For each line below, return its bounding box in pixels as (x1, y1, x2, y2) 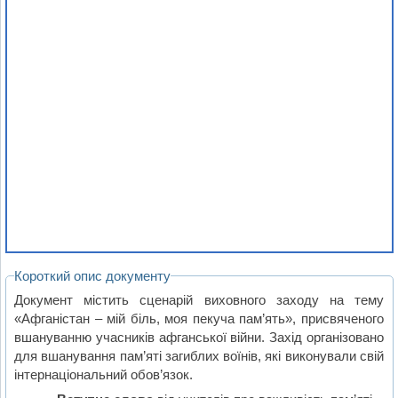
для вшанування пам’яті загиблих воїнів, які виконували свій (14, 347, 385, 363)
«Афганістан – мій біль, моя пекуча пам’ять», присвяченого (14, 310, 385, 326)
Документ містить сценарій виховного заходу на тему (14, 291, 385, 307)
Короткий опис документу (14, 268, 171, 284)
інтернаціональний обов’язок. (14, 366, 194, 382)
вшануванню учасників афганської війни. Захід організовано (14, 329, 385, 345)
